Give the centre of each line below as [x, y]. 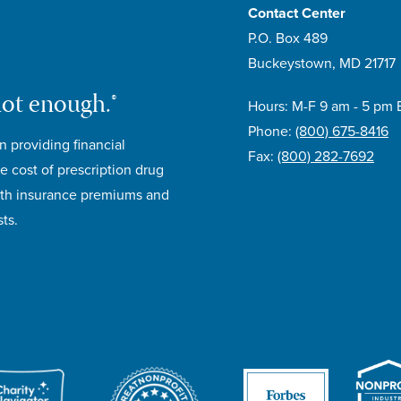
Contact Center [297, 13]
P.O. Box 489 [288, 38]
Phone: [272, 131]
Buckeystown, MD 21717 [322, 63]
